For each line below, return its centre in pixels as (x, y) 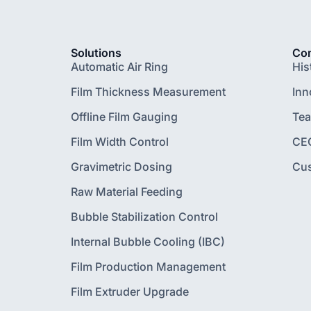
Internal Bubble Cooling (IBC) (148, 242)
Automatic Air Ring (119, 67)
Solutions (96, 53)
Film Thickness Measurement (148, 92)
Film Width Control (120, 142)
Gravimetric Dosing (121, 167)
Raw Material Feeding (127, 192)
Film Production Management (148, 267)
